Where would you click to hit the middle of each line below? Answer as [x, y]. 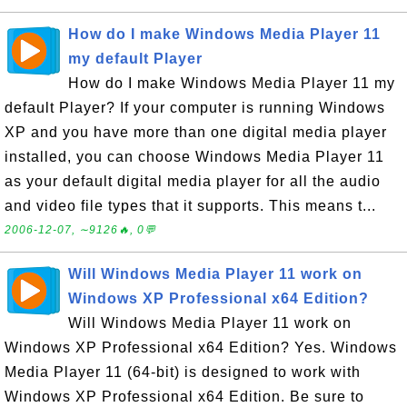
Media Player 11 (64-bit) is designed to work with [183, 372]
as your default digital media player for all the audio [193, 181]
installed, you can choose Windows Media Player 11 [194, 157]
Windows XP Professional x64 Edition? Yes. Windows [201, 347]
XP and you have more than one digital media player [196, 132]
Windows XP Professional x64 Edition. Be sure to [184, 397]
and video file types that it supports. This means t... [190, 206]
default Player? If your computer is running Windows [195, 108]
